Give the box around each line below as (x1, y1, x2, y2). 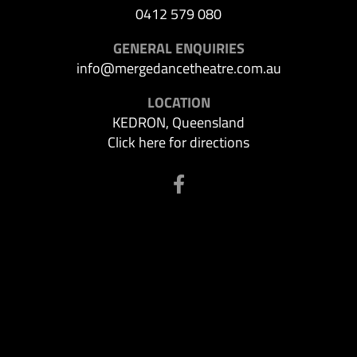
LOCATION (147, 92, 210, 114)
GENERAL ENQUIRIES (112, 37, 245, 60)
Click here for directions (108, 131, 249, 154)
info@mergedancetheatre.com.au (76, 57, 281, 80)
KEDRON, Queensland (112, 112, 245, 134)
